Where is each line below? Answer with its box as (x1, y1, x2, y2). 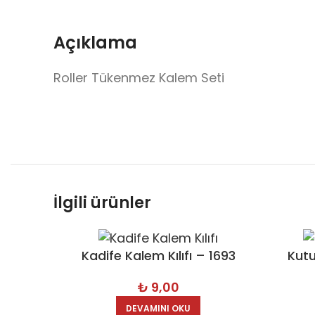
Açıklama (53, 31, 137, 54)
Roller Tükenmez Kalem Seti (53, 69, 224, 86)
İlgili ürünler (53, 192, 151, 214)
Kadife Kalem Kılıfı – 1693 (81, 246, 236, 264)
